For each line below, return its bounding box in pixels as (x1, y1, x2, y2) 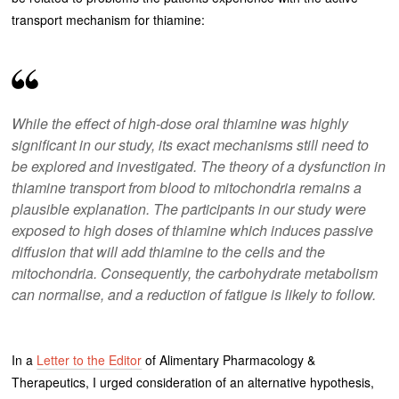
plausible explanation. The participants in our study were (12, 198, 367, 219)
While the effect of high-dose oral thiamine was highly (12, 112, 349, 134)
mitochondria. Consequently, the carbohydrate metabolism (12, 262, 379, 283)
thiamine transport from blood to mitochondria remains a (12, 176, 362, 198)
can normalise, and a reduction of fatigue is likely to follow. (12, 283, 377, 305)
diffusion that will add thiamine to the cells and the (12, 240, 326, 262)
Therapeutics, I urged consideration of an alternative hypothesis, (12, 373, 375, 392)
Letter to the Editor (37, 351, 142, 370)
